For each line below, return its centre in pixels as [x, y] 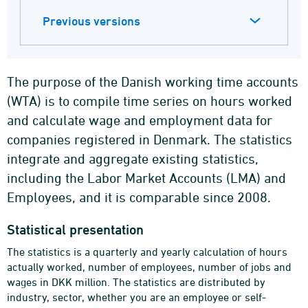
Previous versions [91, 21]
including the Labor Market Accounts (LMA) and [146, 178]
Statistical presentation [75, 230]
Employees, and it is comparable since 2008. [139, 197]
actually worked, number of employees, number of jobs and [149, 267]
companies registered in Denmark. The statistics [150, 139]
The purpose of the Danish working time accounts [153, 81]
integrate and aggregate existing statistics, [133, 158]
